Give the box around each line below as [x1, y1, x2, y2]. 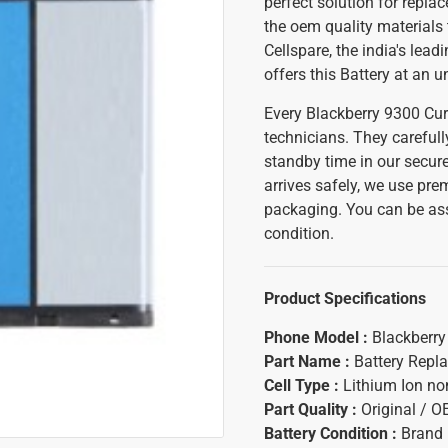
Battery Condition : [264, 424, 401, 443]
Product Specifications [264, 289, 426, 308]
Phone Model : [264, 328, 368, 347]
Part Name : [264, 352, 354, 371]
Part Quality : [264, 400, 361, 419]
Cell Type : [264, 376, 343, 395]
